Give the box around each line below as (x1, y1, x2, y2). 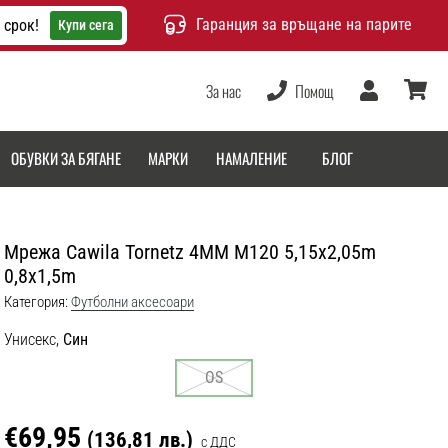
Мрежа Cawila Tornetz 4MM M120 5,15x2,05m (4, 239, 376, 264)
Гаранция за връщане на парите (195, 15, 412, 35)
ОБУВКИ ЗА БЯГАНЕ (10, 147, 121, 170)
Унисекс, (4, 329, 59, 349)
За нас (206, 78, 242, 103)
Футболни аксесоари (71, 292, 194, 311)
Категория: (4, 292, 68, 311)
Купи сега (57, 16, 114, 33)
